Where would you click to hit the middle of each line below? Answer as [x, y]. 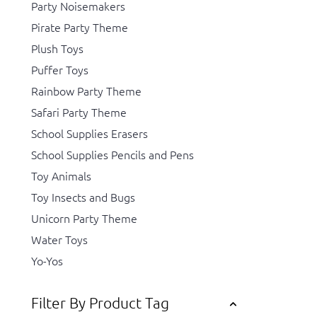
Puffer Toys [60, 70]
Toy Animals [61, 176]
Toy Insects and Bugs [83, 197]
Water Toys [59, 240]
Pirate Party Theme [80, 27]
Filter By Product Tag [100, 303]
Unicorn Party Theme [84, 218]
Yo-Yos [47, 261]
